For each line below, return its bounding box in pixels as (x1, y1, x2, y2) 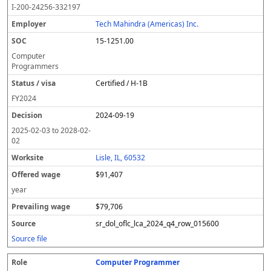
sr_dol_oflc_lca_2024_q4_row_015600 (96, 218, 220, 229)
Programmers (11, 61, 59, 71)
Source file (11, 233, 47, 244)
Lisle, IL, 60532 (96, 152, 146, 163)
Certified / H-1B (96, 78, 148, 88)
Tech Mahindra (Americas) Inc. (96, 19, 199, 29)
